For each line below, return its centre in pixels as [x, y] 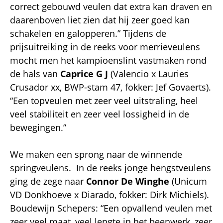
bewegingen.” [38, 127]
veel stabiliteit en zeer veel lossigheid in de [100, 114]
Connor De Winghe [128, 181]
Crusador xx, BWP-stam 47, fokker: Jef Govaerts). [111, 87]
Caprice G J [84, 73]
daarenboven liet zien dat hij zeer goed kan [100, 20]
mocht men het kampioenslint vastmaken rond [108, 60]
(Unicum [188, 181]
